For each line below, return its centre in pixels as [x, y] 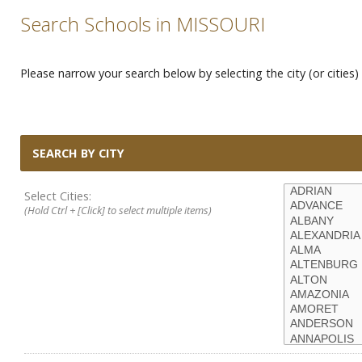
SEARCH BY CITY [78, 153]
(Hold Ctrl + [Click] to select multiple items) [118, 210]
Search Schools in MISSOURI [143, 24]
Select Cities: [58, 196]
